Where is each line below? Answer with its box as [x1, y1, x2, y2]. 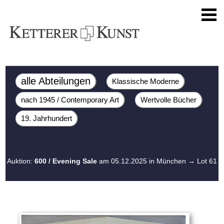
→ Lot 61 [188, 157, 217, 165]
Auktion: [7, 157, 34, 165]
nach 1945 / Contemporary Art [21, 95, 119, 104]
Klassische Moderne [112, 77, 179, 85]
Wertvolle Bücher [140, 95, 197, 104]
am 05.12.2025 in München [97, 157, 188, 165]
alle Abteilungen [21, 75, 91, 86]
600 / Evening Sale [34, 157, 97, 165]
